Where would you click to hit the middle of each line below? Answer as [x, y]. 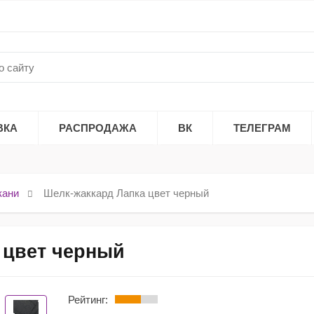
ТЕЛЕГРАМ [262, 128]
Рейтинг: [88, 300]
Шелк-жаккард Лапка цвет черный [127, 193]
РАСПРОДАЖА [98, 128]
